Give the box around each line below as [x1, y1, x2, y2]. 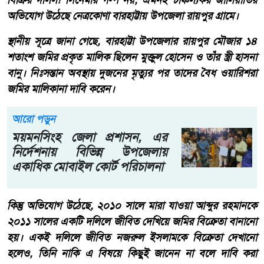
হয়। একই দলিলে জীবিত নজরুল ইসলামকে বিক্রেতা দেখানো [7, 230, 257, 245]
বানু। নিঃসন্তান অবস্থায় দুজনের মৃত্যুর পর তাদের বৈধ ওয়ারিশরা [7, 65, 257, 80]
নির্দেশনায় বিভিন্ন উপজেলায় [12, 143, 167, 160]
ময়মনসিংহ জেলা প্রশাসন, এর [12, 128, 167, 145]
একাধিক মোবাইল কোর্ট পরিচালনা [12, 158, 163, 174]
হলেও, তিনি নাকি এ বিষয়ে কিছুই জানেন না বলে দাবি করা [7, 246, 257, 261]
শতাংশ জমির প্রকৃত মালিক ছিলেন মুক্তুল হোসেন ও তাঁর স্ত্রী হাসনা [7, 49, 257, 64]
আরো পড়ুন [12, 111, 55, 126]
